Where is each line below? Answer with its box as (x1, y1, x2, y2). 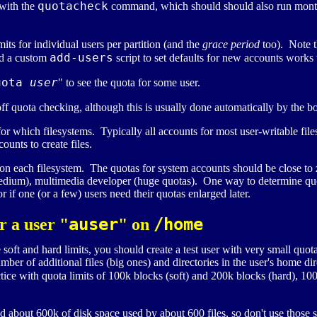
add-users (50, 51, 113, 65)
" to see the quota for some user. (58, 76, 200, 89)
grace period (202, 38, 260, 51)
